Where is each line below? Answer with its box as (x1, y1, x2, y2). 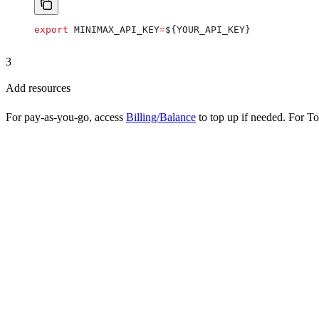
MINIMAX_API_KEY (68, 24, 159, 36)
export (34, 24, 68, 36)
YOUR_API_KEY (177, 24, 245, 36)
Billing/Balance (126, 111, 196, 124)
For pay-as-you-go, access (6, 111, 126, 124)
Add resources (6, 82, 70, 95)
